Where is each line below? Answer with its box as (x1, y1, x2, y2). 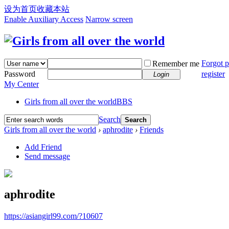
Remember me (152, 59, 199, 68)
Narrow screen (85, 15, 133, 24)
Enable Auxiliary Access (4, 15, 83, 24)
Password (4, 69, 35, 78)
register (201, 69, 225, 78)
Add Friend (25, 142, 62, 151)
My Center (4, 79, 39, 88)
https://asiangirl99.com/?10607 (4, 211, 103, 220)
